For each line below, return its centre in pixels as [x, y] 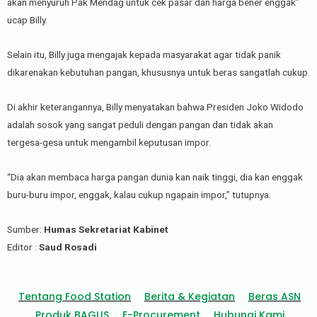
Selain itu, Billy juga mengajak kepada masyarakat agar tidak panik [144, 55]
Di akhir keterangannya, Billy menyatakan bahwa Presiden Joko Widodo [155, 107]
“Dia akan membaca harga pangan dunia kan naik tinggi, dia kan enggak [155, 177]
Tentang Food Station [75, 297]
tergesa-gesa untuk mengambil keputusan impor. [109, 143]
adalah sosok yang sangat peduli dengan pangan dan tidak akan [140, 125]
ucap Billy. [27, 20]
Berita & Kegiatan [190, 297]
